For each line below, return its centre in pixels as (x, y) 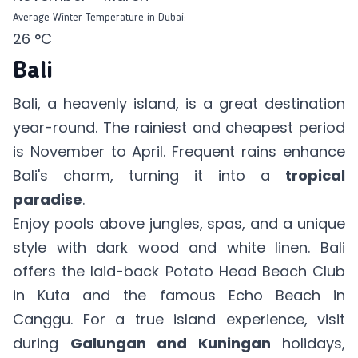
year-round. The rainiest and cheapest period (179, 127)
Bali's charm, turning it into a (149, 175)
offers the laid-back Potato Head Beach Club (179, 271)
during (42, 343)
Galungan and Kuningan (170, 343)
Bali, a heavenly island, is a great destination (179, 103)
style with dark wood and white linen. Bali (179, 247)
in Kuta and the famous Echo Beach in (179, 295)
